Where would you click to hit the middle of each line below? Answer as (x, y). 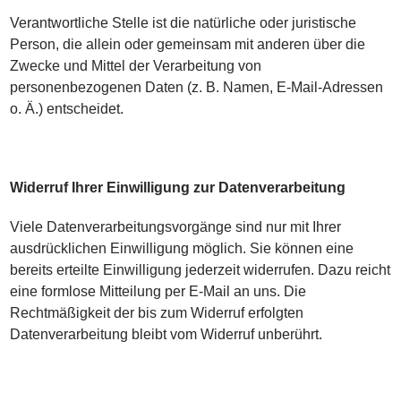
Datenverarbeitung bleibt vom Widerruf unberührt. (166, 334)
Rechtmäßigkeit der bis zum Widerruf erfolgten (157, 313)
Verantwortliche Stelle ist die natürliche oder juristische (183, 23)
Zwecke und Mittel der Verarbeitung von (136, 66)
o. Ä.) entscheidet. (67, 109)
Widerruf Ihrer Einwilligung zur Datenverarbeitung (178, 188)
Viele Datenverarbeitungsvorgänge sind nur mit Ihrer (176, 227)
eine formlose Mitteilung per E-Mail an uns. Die (158, 291)
